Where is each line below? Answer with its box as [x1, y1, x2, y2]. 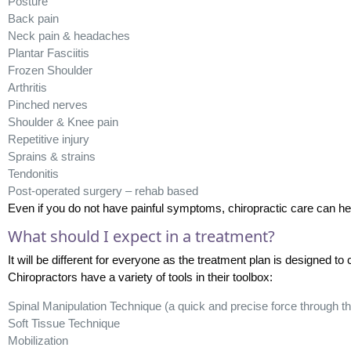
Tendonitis [7, 166, 59, 180]
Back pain [7, 11, 59, 25]
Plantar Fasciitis [7, 45, 89, 60]
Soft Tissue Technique [7, 316, 120, 330]
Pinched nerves [7, 97, 88, 111]
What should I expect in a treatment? [7, 225, 275, 247]
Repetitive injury [7, 132, 89, 146]
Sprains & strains [7, 149, 96, 163]
